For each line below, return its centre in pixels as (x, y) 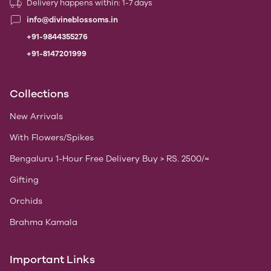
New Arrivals (36, 116)
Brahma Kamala (44, 222)
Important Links (52, 260)
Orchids (26, 201)
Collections (39, 94)
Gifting (24, 180)
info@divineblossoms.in (72, 20)
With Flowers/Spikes (52, 138)
